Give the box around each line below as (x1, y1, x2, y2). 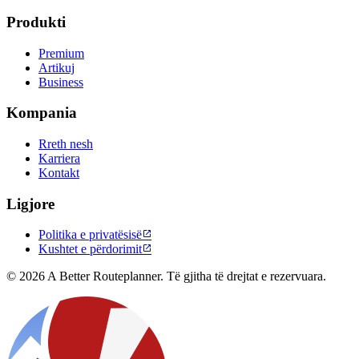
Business (38, 75, 83, 89)
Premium (38, 46, 84, 60)
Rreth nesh (38, 137, 93, 151)
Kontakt (38, 166, 79, 179)
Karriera (38, 151, 80, 165)
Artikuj (38, 60, 75, 75)
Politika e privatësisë (38, 228, 142, 242)
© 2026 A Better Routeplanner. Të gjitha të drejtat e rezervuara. (6, 269, 326, 284)
